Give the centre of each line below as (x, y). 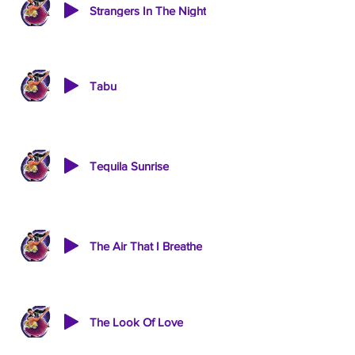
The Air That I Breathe (146, 246)
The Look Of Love (136, 322)
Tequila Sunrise (129, 166)
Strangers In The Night (148, 10)
